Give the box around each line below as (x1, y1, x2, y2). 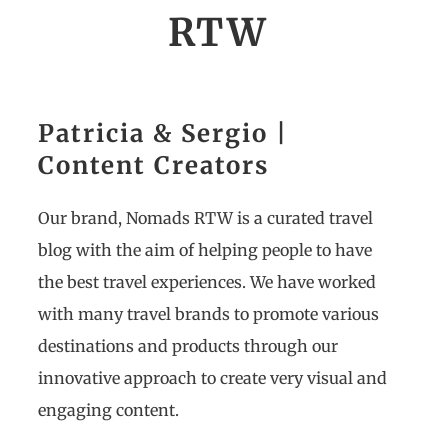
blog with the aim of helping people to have (38, 240, 372, 260)
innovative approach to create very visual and (38, 368, 387, 388)
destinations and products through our (38, 336, 338, 356)
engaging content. (38, 400, 179, 420)
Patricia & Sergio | (38, 118, 288, 149)
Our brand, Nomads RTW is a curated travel (38, 208, 373, 228)
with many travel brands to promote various (38, 304, 379, 324)
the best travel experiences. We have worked (38, 272, 376, 292)
